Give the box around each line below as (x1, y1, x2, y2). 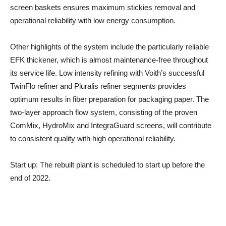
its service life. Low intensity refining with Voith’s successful (10, 69, 204, 78)
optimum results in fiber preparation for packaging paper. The (10, 95, 209, 104)
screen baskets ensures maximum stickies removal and (10, 3, 195, 12)
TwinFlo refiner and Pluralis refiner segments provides (10, 82, 186, 91)
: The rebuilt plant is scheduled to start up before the (36, 160, 205, 169)
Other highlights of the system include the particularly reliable (10, 42, 209, 51)
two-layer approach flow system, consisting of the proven (10, 108, 197, 117)
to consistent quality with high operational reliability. (10, 134, 176, 143)
